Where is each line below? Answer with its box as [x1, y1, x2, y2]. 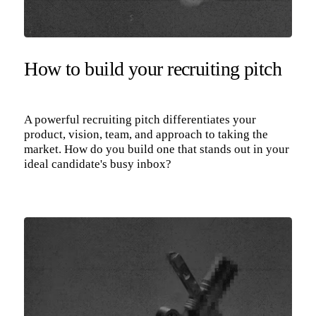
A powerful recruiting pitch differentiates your [24, 112, 257, 126]
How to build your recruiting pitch [24, 57, 282, 80]
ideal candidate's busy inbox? [24, 157, 172, 171]
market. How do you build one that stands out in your [24, 142, 290, 156]
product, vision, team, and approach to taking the [24, 127, 269, 141]
